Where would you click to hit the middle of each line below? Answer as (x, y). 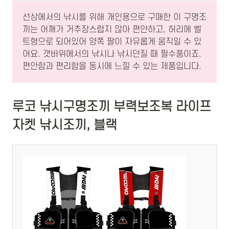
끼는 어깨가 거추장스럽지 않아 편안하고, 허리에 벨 (112, 29)
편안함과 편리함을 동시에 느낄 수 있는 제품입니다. (112, 66)
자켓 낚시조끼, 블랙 (65, 125)
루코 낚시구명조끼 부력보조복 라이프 (112, 107)
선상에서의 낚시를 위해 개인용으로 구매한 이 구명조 (114, 17)
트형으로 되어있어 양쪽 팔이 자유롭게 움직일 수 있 (112, 42)
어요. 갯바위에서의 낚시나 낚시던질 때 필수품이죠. (112, 54)
